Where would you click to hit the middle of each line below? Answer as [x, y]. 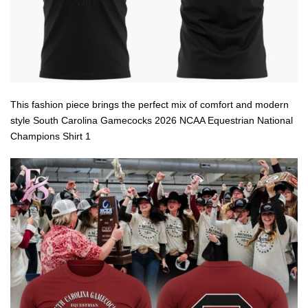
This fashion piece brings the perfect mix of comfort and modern [150, 104]
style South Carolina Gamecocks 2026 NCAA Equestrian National [152, 120]
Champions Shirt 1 [51, 136]
